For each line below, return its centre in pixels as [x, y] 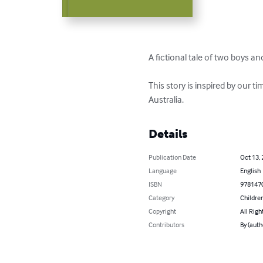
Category [162, 198]
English [250, 171]
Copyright [163, 211]
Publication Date [173, 157]
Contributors [167, 225]
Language [163, 171]
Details [168, 134]
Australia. [166, 100]
